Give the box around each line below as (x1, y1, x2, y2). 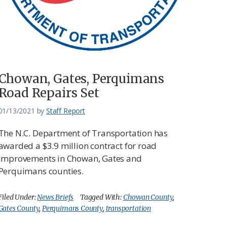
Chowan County (123, 192, 173, 202)
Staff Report (46, 105, 85, 116)
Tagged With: (80, 192, 123, 202)
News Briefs (37, 192, 74, 202)
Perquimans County (42, 203, 103, 213)
